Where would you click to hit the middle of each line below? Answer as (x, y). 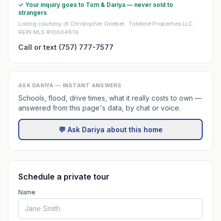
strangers (33, 13)
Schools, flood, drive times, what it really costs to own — (110, 98)
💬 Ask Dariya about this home (110, 129)
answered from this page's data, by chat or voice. (99, 108)
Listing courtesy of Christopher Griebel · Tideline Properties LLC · (107, 24)
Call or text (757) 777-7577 (66, 47)
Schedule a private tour (64, 177)
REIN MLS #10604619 (48, 32)
